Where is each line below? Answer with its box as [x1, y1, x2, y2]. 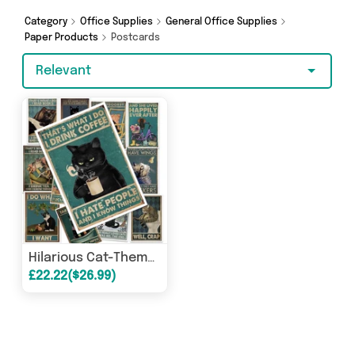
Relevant [36, 64, 91, 78]
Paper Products [25, 33, 101, 43]
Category [25, 17, 70, 27]
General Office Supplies [166, 17, 280, 27]
